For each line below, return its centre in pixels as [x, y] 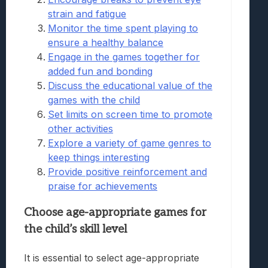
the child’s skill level [75, 230]
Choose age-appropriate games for [115, 213]
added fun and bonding [100, 71]
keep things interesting [99, 158]
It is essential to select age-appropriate [112, 258]
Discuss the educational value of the [130, 86]
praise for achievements [103, 186]
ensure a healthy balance [106, 43]
